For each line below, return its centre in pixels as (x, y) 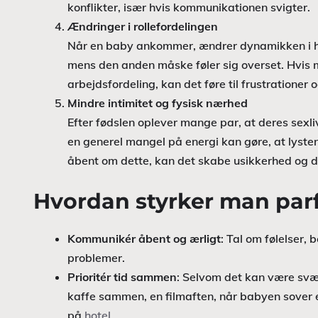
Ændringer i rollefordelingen (143, 26)
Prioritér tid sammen (122, 277)
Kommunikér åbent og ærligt (144, 238)
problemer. (96, 258)
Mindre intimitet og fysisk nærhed (158, 103)
